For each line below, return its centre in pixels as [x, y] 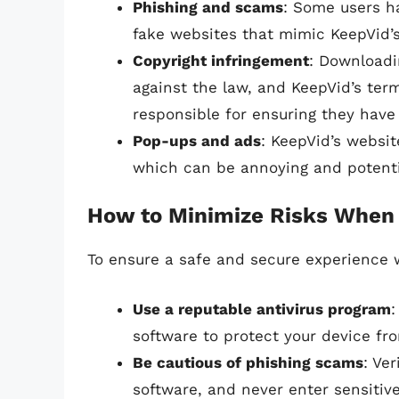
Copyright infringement [221, 60]
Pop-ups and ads [197, 140]
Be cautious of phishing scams [248, 362]
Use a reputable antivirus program [262, 309]
